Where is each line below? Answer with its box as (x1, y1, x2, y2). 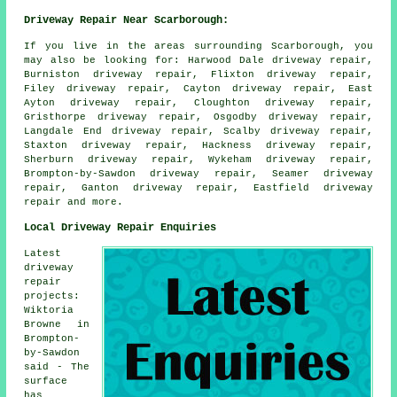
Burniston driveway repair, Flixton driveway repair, (24, 68, 373, 80)
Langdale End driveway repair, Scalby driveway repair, (24, 125, 373, 136)
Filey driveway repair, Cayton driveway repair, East (24, 82, 373, 94)
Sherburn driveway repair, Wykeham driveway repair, (24, 153, 373, 165)
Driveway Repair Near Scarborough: (24, 13, 230, 27)
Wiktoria (24, 304, 74, 315)
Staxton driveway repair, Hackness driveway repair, (24, 139, 373, 151)
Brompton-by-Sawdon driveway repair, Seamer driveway (24, 167, 373, 179)
